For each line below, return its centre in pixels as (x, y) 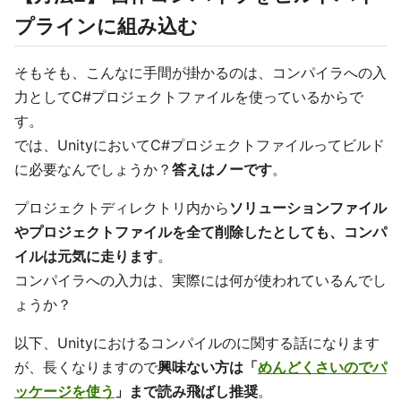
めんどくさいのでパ (322, 367)
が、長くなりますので (86, 367)
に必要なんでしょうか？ (93, 169)
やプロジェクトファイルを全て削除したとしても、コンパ (200, 232)
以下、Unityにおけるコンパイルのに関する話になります (197, 343)
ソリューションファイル (308, 208)
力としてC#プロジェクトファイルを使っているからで (189, 97)
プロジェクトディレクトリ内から (122, 208)
